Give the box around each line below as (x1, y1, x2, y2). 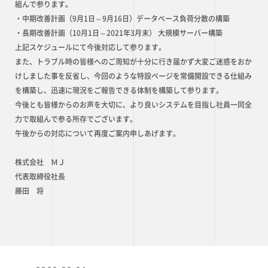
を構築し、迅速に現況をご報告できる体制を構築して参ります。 (15, 87, 223, 94)
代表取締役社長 (15, 173, 65, 180)
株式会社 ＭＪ (15, 159, 65, 166)
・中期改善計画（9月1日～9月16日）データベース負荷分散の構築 (15, 15, 230, 22)
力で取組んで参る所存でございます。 (15, 115, 137, 123)
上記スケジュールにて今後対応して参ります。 (15, 44, 166, 51)
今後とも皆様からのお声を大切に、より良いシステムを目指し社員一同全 (15, 101, 252, 108)
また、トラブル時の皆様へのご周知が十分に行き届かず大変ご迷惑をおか (15, 58, 252, 65)
